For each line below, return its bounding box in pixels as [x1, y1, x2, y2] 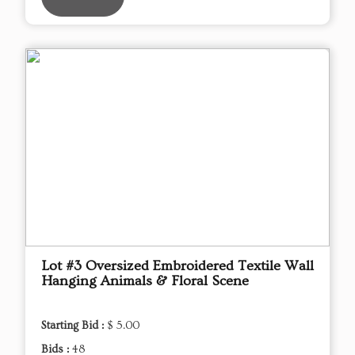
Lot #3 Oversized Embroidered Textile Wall [41, 257, 314, 274]
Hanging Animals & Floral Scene [41, 272, 249, 289]
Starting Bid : [41, 319, 107, 332]
